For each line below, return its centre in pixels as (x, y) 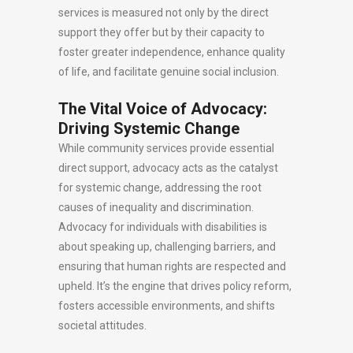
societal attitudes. (102, 325)
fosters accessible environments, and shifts (167, 306)
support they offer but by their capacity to (162, 32)
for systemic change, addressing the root (160, 188)
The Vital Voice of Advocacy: (163, 109)
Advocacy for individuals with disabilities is (163, 227)
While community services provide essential (166, 148)
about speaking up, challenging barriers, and (167, 247)
